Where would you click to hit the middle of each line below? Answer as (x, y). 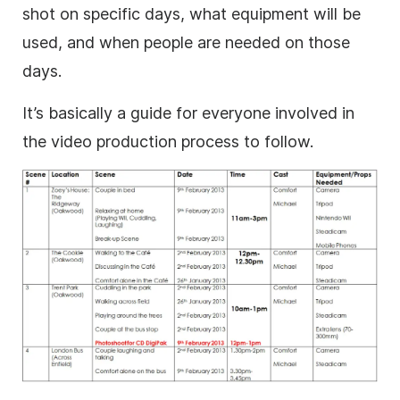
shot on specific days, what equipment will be (192, 13)
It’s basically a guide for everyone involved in (188, 112)
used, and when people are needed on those (186, 42)
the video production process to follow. (168, 141)
